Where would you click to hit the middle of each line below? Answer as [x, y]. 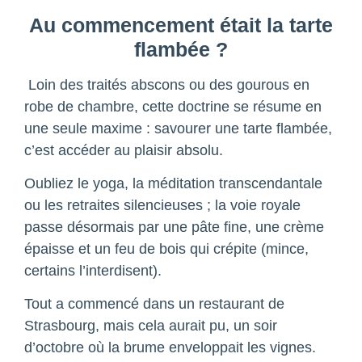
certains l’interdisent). [93, 271]
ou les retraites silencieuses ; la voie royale [162, 206]
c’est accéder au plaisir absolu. [124, 150]
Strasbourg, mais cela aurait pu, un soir [151, 326]
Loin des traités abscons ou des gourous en [167, 84]
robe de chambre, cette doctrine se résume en [173, 106]
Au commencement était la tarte [181, 25]
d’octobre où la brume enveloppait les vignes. [170, 348]
